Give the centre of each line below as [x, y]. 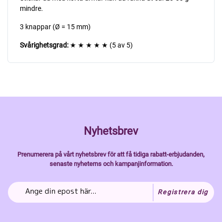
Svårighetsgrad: [44, 45]
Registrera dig [183, 192]
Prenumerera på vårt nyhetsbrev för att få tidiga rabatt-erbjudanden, [111, 154]
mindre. [31, 8]
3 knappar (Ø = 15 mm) [55, 27]
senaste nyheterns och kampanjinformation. [111, 164]
